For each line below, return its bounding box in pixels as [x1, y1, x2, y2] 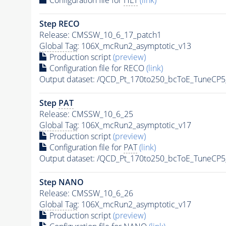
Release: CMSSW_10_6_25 [39, 108, 133, 120]
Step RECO [39, 18, 80, 29]
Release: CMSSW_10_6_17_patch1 [39, 29, 161, 40]
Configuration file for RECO [47, 62, 146, 74]
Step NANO [39, 176, 84, 188]
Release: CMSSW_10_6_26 [39, 187, 133, 199]
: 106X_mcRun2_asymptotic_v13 [77, 40, 191, 51]
